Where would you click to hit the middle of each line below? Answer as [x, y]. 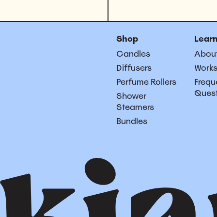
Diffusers [134, 68]
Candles [133, 54]
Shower [131, 96]
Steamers [135, 107]
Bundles [132, 121]
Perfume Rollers [146, 82]
